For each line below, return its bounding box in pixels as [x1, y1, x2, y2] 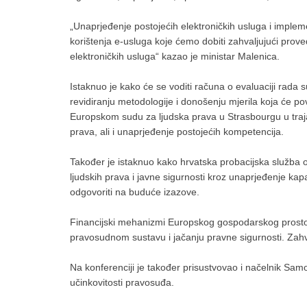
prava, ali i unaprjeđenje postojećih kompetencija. [70, 126, 284, 137]
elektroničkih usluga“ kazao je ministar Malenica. [70, 51, 280, 62]
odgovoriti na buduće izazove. [70, 186, 199, 197]
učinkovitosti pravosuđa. [70, 277, 174, 288]
